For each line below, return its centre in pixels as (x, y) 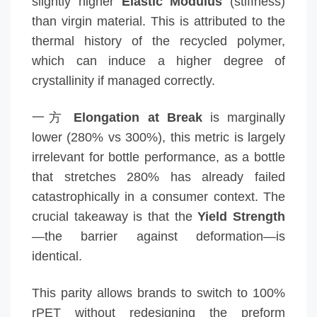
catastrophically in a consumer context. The (158, 197)
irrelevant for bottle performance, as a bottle (158, 157)
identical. (57, 256)
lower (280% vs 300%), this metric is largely (158, 137)
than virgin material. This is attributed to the (158, 21)
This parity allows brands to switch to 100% (158, 293)
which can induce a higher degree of (158, 61)
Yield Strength (242, 217)
